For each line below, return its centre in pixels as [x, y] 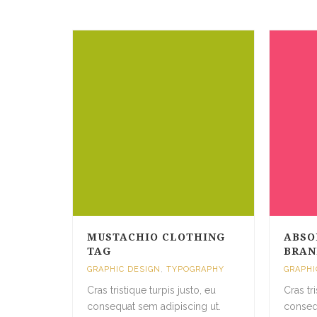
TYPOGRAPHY [195, 269]
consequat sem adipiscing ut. [154, 306]
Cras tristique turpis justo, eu [151, 290]
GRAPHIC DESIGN [124, 269]
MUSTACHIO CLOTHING [156, 237]
